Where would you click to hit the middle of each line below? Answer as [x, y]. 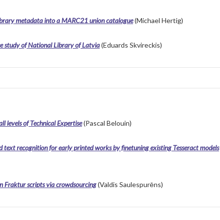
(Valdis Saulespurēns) [130, 185]
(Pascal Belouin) [107, 123]
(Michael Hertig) [158, 21]
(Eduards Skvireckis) [131, 45]
